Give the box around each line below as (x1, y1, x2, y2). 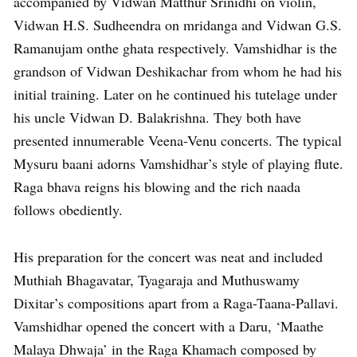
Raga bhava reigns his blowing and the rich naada (14, 176, 300, 196)
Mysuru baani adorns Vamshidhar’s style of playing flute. (14, 153, 343, 173)
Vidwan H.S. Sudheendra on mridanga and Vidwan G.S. (14, 14, 342, 34)
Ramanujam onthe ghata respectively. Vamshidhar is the (14, 37, 337, 57)
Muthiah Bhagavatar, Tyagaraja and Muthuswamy (14, 269, 300, 289)
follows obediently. (14, 199, 123, 219)
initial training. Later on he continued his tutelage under (14, 84, 337, 104)
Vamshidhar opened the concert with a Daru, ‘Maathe (14, 316, 324, 335)
